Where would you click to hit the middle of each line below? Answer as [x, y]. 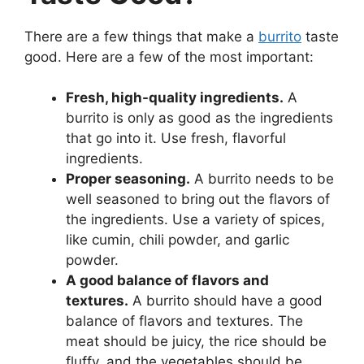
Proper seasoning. [128, 179]
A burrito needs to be [262, 179]
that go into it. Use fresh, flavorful [176, 139]
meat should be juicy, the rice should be [196, 342]
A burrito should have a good [225, 301]
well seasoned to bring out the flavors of [198, 199]
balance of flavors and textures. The [184, 321]
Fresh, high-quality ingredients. [175, 98]
